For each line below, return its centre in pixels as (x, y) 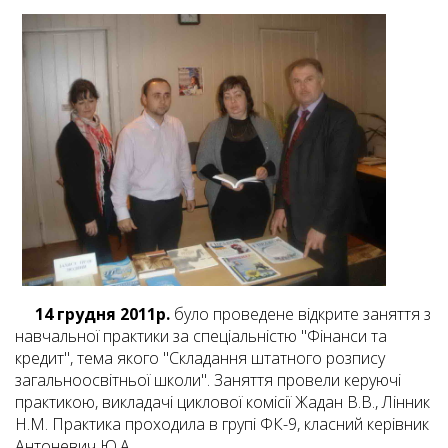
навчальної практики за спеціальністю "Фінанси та (201, 336)
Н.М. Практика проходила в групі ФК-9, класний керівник (222, 424)
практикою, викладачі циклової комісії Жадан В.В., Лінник (222, 402)
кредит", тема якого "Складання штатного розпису (200, 358)
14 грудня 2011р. (102, 314)
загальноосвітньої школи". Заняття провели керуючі (208, 380)
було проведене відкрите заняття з (300, 314)
